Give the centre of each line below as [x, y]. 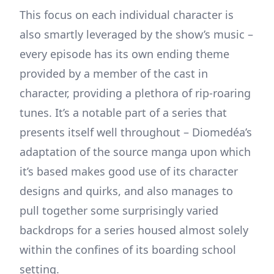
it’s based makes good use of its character [129, 172]
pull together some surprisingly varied [119, 211]
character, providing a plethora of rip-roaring [135, 93]
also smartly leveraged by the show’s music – [136, 35]
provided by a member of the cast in [114, 74]
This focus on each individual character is [127, 15]
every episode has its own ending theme [124, 54]
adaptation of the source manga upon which [135, 152]
